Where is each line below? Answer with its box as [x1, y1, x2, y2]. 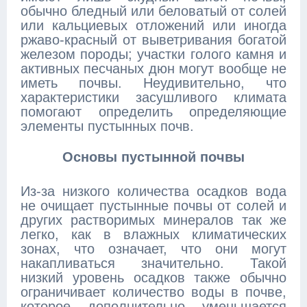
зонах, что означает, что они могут [21, 241, 286, 256]
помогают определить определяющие [21, 104, 286, 119]
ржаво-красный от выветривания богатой [21, 32, 286, 47]
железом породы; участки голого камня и [21, 47, 286, 62]
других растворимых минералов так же [21, 212, 286, 228]
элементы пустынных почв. [21, 119, 194, 134]
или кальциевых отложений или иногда [21, 18, 286, 33]
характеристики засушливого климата [21, 90, 286, 105]
